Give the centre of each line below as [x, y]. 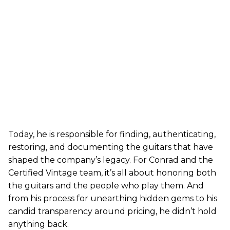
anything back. [39, 224]
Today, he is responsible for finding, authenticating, [112, 134]
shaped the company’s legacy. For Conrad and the [111, 160]
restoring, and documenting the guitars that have [111, 147]
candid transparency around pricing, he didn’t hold [112, 211]
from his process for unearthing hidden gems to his [113, 198]
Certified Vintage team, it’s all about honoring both [112, 173]
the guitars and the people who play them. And [106, 186]
